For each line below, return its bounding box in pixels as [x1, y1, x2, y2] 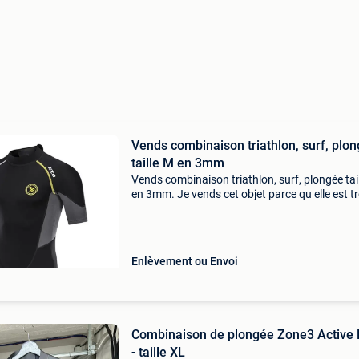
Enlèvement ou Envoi [131, 255, 238, 268]
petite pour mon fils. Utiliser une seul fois [131, 202, 330, 215]
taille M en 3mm [131, 155, 224, 171]
